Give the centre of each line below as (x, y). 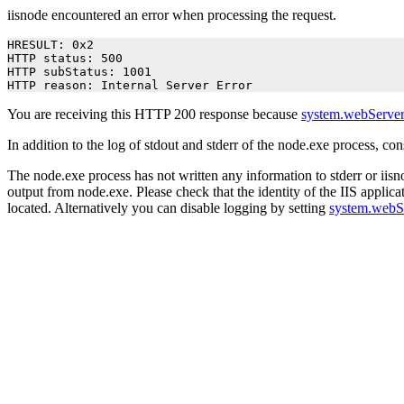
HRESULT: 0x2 (50, 45)
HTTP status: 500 (65, 58)
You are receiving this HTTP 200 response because (154, 114)
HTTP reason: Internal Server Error (130, 85)
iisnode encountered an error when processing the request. (172, 15)
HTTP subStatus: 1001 (79, 72)
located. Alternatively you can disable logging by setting (168, 208)
